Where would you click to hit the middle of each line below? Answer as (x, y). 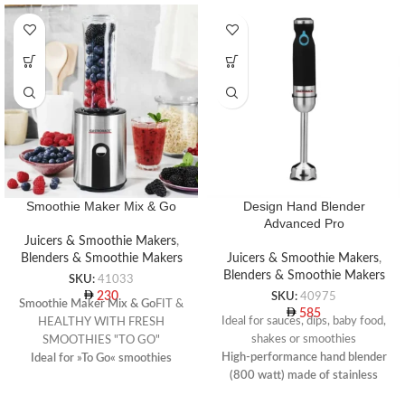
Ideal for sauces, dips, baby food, (304, 320)
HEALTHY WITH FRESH (101, 321)
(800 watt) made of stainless (304, 375)
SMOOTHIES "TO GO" (101, 339)
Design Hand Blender (304, 207)
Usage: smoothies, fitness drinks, (101, 376)
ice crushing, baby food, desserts (101, 394)
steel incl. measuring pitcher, (304, 393)
